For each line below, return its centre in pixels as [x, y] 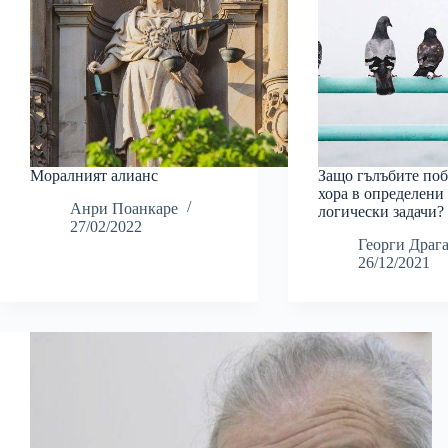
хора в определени [381, 194]
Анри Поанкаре [124, 209]
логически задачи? [381, 212]
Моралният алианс [94, 176]
